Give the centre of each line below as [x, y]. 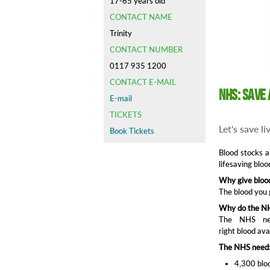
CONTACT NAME [141, 17]
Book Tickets [132, 131]
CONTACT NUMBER [146, 49]
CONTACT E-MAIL [143, 82]
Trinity [121, 33]
